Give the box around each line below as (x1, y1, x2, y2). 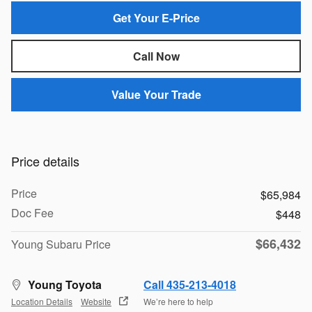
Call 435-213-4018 (143, 276, 236, 292)
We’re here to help (143, 295, 213, 308)
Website (81, 295, 111, 308)
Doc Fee (11, 204, 54, 221)
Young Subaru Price (11, 235, 111, 252)
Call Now (132, 48, 180, 65)
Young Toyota (28, 276, 102, 292)
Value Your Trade (111, 86, 201, 103)
